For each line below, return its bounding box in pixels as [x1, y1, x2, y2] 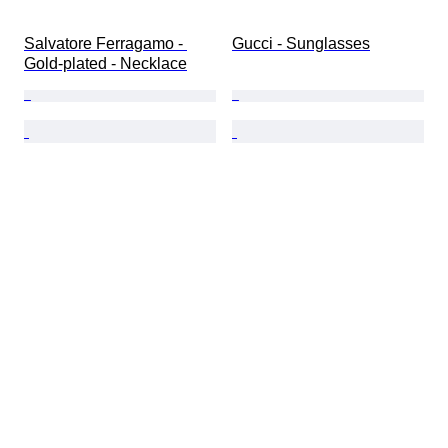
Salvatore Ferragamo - [24, 35, 187, 53]
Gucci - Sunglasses [232, 35, 370, 53]
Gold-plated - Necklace [24, 55, 187, 73]
